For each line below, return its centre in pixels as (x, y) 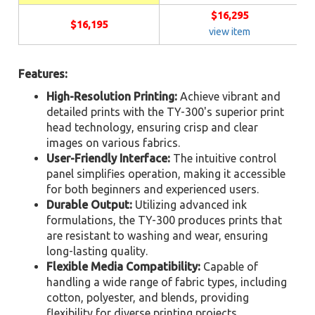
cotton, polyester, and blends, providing (148, 297)
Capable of (230, 266)
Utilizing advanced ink (190, 205)
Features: (43, 74)
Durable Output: (90, 205)
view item (230, 32)
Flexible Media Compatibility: (124, 266)
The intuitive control (224, 158)
